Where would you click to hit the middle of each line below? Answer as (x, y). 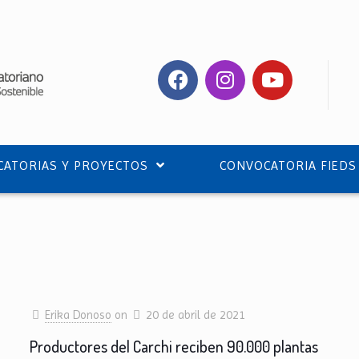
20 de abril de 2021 (196, 315)
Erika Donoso (79, 315)
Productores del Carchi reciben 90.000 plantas (174, 346)
